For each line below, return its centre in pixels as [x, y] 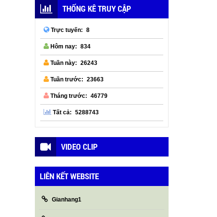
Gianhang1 [67, 199]
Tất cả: [62, 113]
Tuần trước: [66, 80]
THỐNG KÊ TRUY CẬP [97, 8]
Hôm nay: [63, 47]
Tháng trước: [68, 96]
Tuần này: [63, 63]
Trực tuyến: [66, 30]
